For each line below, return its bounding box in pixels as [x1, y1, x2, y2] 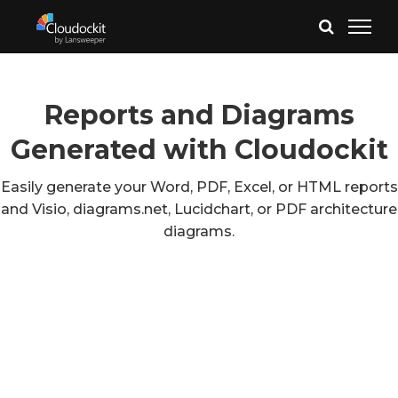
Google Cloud [156, 322, 255, 339]
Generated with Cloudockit [10, 133, 388, 166]
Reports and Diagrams [44, 99, 354, 131]
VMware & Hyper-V [138, 344, 274, 361]
